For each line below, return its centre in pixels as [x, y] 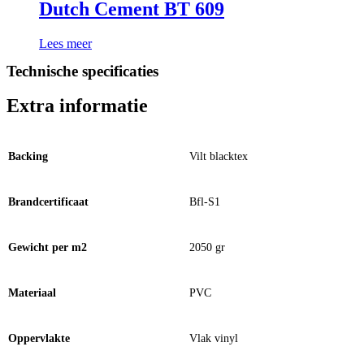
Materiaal [32, 293]
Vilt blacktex [219, 157]
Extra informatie [77, 106]
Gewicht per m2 [48, 248]
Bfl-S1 [205, 202]
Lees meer [65, 44]
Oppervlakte [39, 339]
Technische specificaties [82, 71]
